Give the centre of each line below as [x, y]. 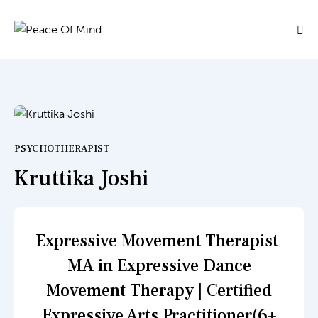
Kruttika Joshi [81, 179]
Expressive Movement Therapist [159, 241]
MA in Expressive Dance [159, 266]
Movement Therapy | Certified [159, 291]
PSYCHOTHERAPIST [62, 149]
